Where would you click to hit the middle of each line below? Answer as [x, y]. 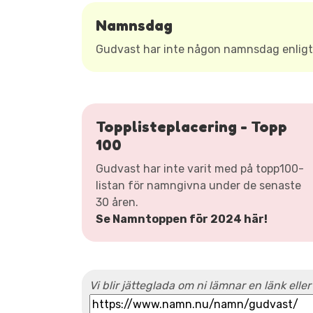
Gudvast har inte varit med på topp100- [200, 169]
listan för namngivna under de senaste [198, 185]
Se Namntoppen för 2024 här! [182, 219]
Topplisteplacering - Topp [191, 126]
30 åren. [117, 202]
